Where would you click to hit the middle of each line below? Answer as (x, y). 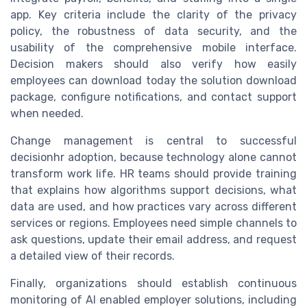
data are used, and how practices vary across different (153, 207)
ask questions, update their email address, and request (153, 240)
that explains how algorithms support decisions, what (153, 191)
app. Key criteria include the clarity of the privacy (153, 15)
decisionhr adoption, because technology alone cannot (153, 158)
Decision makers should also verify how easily (153, 64)
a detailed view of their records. (93, 256)
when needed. (47, 114)
